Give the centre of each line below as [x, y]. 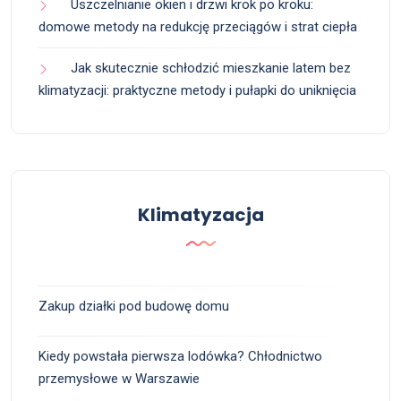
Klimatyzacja [200, 214]
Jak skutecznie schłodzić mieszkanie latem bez [211, 68]
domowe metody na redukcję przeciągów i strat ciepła [198, 26]
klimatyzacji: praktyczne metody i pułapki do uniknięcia [197, 90]
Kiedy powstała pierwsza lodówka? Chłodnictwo [180, 356]
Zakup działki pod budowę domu [134, 306]
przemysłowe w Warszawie [119, 378]
